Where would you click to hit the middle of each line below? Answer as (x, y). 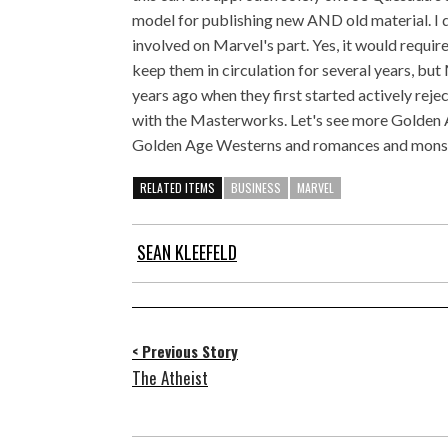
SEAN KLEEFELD (187, 252)
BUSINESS (256, 187)
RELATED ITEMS (177, 187)
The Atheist (170, 378)
